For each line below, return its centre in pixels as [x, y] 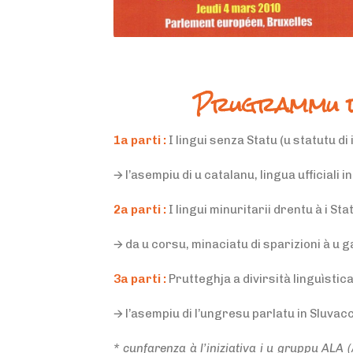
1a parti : [140, 140]
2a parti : [141, 210]
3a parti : [140, 279]
